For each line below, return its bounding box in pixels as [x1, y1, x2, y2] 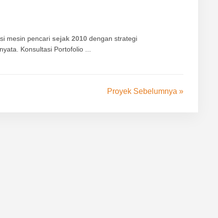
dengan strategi [87, 35, 137, 42]
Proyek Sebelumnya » [107, 87, 184, 95]
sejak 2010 [52, 35, 87, 42]
